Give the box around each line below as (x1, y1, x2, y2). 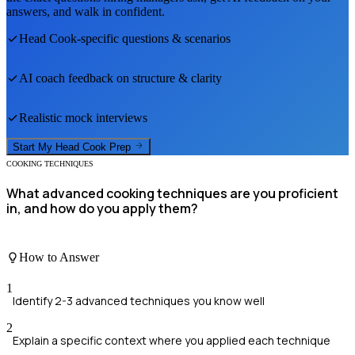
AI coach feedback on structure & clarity (19, 71, 222, 85)
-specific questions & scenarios (77, 31, 231, 45)
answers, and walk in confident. (6, 4, 165, 18)
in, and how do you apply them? (6, 200, 198, 218)
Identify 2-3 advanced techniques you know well (13, 293, 265, 309)
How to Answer (19, 250, 99, 264)
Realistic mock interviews (19, 110, 147, 124)
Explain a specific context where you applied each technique (13, 333, 330, 349)
